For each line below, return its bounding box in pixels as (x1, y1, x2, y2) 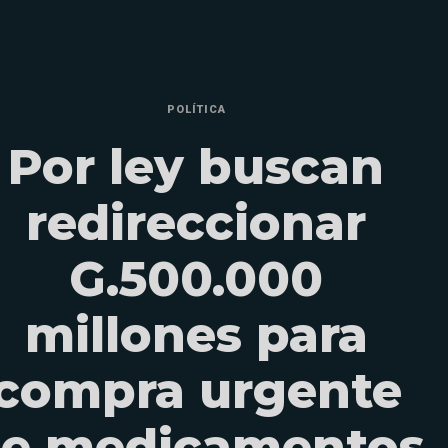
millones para (24, 305, 368, 364)
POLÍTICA (166, 102, 226, 116)
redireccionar (26, 193, 366, 252)
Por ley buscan (8, 137, 384, 196)
